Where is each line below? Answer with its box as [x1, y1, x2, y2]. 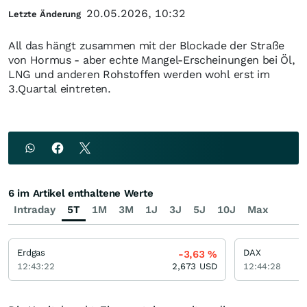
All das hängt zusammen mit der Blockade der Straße [8, 39, 284, 52]
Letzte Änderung [8, 9, 82, 19]
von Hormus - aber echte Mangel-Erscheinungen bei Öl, [8, 53, 295, 66]
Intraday [14, 204, 56, 216]
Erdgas [17, 247, 46, 258]
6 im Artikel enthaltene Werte [8, 187, 153, 199]
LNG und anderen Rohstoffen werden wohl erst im [8, 68, 270, 81]
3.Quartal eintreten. [8, 82, 111, 95]
